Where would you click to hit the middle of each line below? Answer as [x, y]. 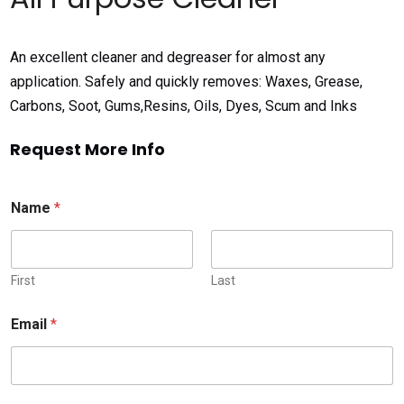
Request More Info [88, 150]
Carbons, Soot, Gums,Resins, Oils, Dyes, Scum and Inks [184, 106]
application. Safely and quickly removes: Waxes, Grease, [187, 81]
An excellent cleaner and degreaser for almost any [168, 57]
